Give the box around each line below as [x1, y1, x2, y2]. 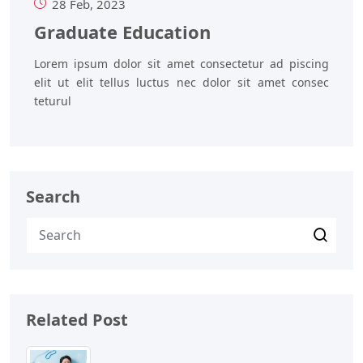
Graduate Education [34, 19, 211, 44]
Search [26, 185, 80, 207]
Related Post [26, 308, 128, 331]
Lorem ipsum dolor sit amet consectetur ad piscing [34, 55, 329, 71]
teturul [34, 92, 71, 109]
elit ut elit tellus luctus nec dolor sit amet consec [34, 74, 329, 90]
